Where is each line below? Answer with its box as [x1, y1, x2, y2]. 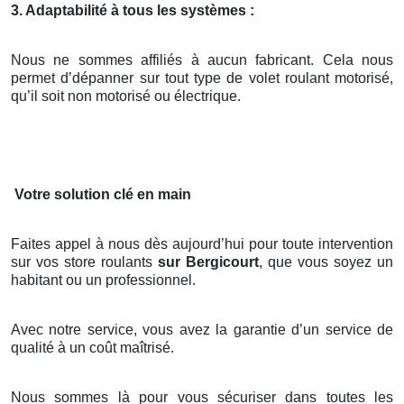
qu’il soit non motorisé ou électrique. [11, 88, 241, 105]
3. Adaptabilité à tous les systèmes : [11, 3, 254, 19]
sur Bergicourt [158, 254, 259, 271]
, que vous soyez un [259, 254, 393, 271]
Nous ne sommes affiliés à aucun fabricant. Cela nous [11, 52, 393, 69]
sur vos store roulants [11, 254, 158, 271]
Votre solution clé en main [14, 187, 191, 203]
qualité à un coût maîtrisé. [11, 340, 174, 356]
